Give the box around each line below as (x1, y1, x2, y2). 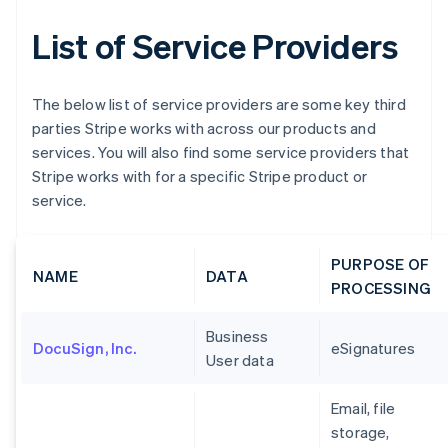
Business (206, 326, 269, 346)
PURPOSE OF (331, 254, 429, 274)
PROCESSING (331, 278, 431, 298)
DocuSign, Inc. (33, 338, 136, 358)
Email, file (331, 398, 396, 418)
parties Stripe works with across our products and (32, 118, 376, 138)
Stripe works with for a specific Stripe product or (32, 166, 368, 186)
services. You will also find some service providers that (32, 142, 410, 162)
